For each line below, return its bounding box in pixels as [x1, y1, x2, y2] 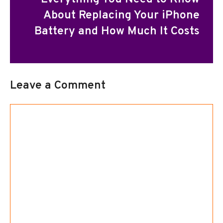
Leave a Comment [10, 78, 106, 93]
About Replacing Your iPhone [43, 8, 200, 23]
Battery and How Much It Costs [34, 24, 200, 39]
